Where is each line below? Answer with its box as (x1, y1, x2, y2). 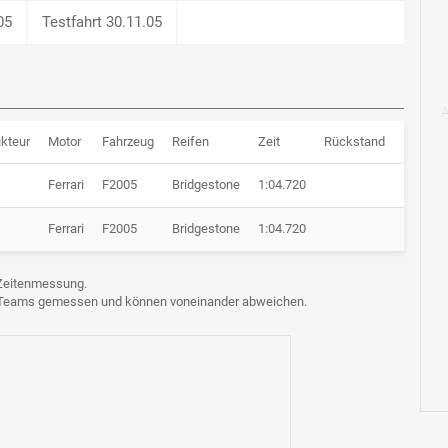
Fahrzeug (102, 134, 154, 150)
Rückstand (324, 134, 385, 150)
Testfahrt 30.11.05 (41, 12, 162, 31)
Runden (403, 134, 446, 150)
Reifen (172, 134, 209, 150)
